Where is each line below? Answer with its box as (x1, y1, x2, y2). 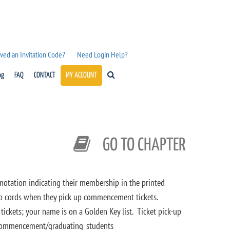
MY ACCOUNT (65, 71, 97, 79)
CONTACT (33, 71, 55, 79)
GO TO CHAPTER (100, 137, 185, 154)
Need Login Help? (76, 49, 128, 60)
